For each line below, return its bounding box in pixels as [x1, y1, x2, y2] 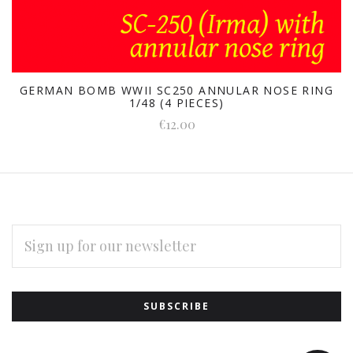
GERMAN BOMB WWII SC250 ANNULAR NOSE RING [20, 82, 333, 98]
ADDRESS [12, 240, 62, 254]
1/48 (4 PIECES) [128, 95, 225, 110]
